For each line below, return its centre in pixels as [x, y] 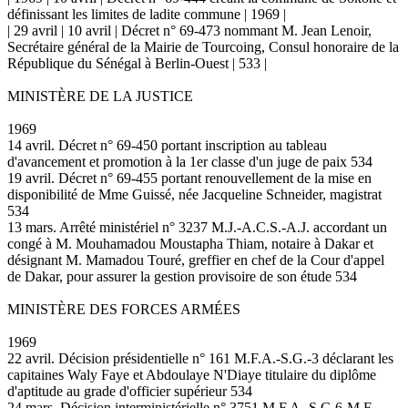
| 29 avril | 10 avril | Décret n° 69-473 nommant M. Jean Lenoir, [189, 30]
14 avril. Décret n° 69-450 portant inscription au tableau [167, 145]
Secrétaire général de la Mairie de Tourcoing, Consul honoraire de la [203, 46]
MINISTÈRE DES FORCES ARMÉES [124, 309]
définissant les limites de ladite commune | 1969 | [147, 14]
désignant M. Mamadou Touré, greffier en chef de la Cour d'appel [196, 260]
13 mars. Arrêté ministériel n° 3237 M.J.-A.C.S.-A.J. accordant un [197, 227]
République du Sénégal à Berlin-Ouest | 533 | [137, 63]
